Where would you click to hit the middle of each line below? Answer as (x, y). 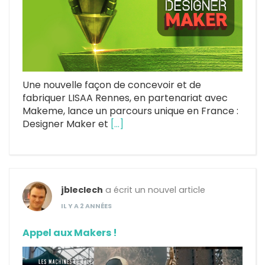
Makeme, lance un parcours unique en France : (130, 111)
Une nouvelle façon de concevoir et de (112, 85)
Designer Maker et (67, 124)
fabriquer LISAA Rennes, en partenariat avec (125, 98)
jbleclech (82, 190)
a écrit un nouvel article (154, 190)
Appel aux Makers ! (70, 233)
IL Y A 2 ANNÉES (86, 206)
